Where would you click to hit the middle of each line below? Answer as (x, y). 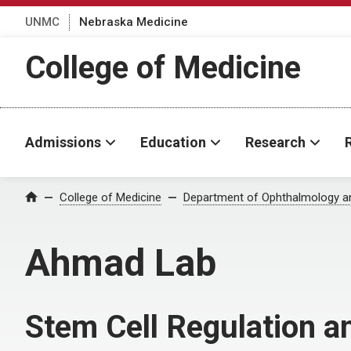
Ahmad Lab (121, 263)
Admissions (63, 142)
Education (173, 142)
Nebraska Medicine (134, 22)
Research (275, 142)
